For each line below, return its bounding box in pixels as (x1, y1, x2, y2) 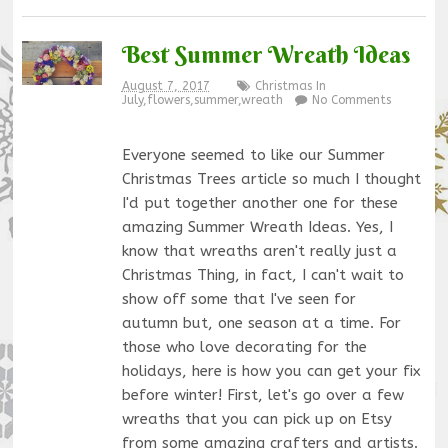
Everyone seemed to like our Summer (121, 146, 385, 165)
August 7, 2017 (121, 78, 210, 93)
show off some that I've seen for (121, 290, 356, 309)
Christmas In (254, 78, 326, 93)
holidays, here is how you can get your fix (121, 362, 421, 381)
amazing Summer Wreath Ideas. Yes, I (121, 218, 393, 237)
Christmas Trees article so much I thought (121, 170, 421, 189)
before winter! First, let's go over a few (121, 386, 404, 405)
